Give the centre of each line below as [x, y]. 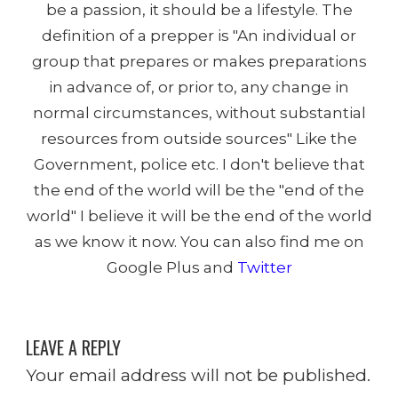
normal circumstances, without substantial [199, 112]
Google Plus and [171, 267]
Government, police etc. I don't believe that [199, 163]
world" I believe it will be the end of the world [199, 215]
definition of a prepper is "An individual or [199, 35]
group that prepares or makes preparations [199, 60]
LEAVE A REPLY [73, 347]
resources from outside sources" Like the [199, 138]
